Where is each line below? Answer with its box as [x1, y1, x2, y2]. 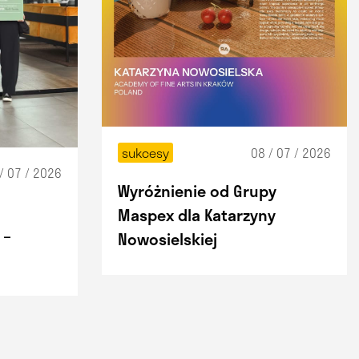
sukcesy [122, 143, 170, 163]
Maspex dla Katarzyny [118, 203, 276, 228]
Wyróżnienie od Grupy [118, 179, 277, 204]
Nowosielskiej [118, 227, 218, 252]
